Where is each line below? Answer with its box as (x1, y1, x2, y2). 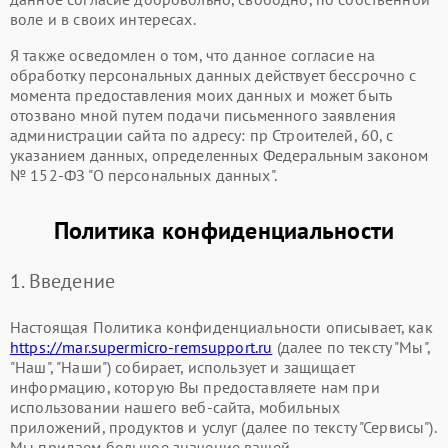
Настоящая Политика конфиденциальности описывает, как (10, 317, 433, 337)
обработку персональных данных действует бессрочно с (10, 65, 417, 85)
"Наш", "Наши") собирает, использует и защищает (10, 357, 355, 377)
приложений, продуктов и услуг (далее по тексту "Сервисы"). (10, 417, 436, 437)
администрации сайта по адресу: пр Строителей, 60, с (10, 125, 394, 145)
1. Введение (10, 268, 116, 294)
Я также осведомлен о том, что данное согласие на (10, 45, 376, 65)
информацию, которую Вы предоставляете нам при (10, 377, 380, 397)
